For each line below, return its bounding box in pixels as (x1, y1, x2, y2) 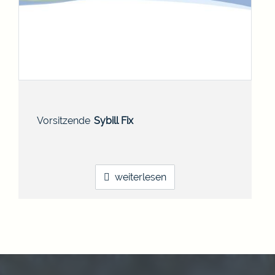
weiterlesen (115, 171, 167, 184)
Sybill (94, 115, 119, 127)
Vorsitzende (37, 115, 90, 127)
